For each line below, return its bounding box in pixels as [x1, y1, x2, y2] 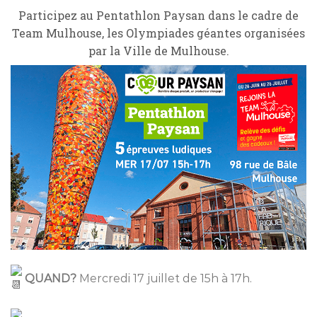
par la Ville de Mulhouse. [88, 43, 229, 58]
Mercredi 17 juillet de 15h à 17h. [76, 271, 252, 285]
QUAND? [25, 271, 76, 285]
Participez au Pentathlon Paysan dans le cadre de [18, 8, 299, 23]
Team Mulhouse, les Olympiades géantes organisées [12, 25, 305, 40]
